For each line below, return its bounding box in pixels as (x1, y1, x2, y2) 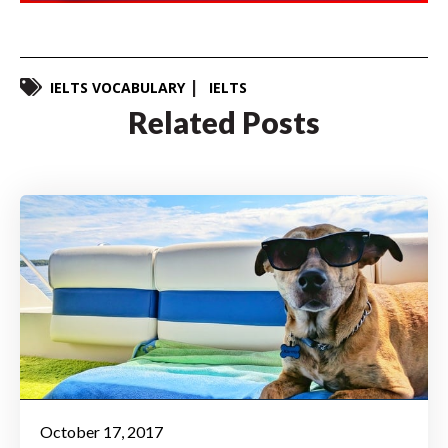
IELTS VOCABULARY (50, 77, 185, 97)
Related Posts (128, 103, 320, 140)
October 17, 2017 (40, 422, 163, 442)
